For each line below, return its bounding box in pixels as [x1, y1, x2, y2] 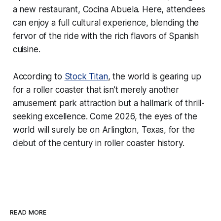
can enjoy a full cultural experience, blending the [12, 17, 199, 28]
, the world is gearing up [108, 71, 201, 81]
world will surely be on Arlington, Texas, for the [12, 124, 195, 135]
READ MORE [10, 208, 47, 216]
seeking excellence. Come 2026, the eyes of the [12, 111, 197, 121]
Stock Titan [64, 71, 108, 81]
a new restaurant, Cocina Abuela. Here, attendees [12, 4, 205, 14]
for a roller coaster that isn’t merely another [12, 84, 179, 95]
